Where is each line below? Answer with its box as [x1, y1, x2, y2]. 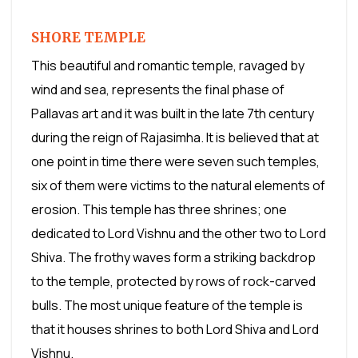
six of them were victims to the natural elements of [31, 176, 325, 194]
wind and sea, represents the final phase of [31, 80, 284, 98]
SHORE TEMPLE [31, 28, 145, 46]
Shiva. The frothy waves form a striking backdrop [31, 248, 316, 266]
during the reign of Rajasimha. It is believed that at [31, 128, 319, 146]
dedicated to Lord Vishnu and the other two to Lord [31, 224, 326, 242]
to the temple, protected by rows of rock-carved [31, 272, 316, 290]
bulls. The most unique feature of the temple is [31, 296, 303, 314]
